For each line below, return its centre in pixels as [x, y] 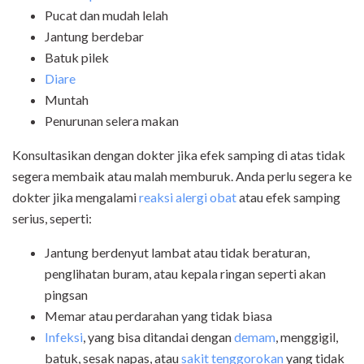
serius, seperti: [52, 219]
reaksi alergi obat [188, 197]
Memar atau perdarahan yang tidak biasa [158, 316]
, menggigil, [307, 337]
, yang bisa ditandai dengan [158, 337]
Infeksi [64, 337]
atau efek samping [288, 197]
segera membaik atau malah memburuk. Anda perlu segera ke [182, 176]
